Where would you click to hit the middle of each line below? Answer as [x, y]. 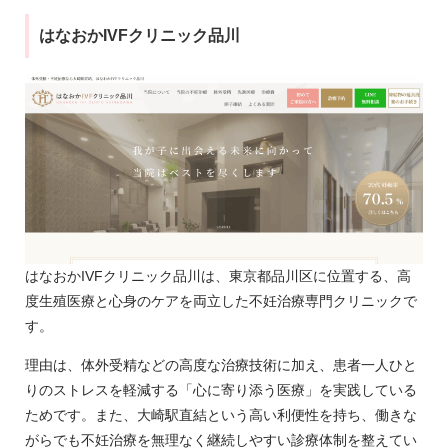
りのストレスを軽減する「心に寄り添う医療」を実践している [221, 390]
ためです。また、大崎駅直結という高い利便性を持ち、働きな [221, 415]
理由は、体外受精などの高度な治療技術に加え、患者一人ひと [221, 365]
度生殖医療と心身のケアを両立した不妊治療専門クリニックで [221, 301]
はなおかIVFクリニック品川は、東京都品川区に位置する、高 [218, 276]
